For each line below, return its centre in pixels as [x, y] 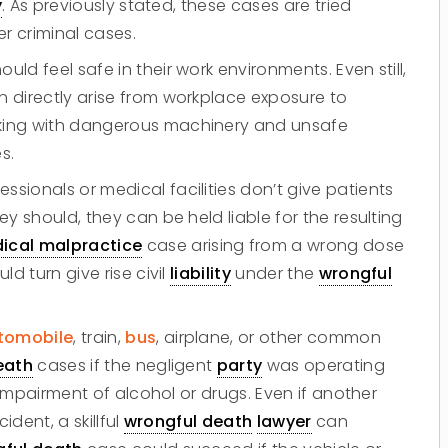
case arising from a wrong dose [273, 245]
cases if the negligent [125, 365]
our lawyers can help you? [224, 419]
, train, [99, 337]
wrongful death [188, 421]
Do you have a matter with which [224, 389]
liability [201, 273]
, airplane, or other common [268, 337]
